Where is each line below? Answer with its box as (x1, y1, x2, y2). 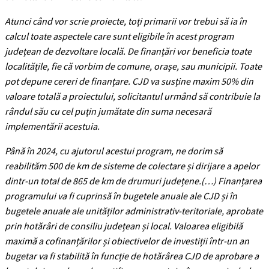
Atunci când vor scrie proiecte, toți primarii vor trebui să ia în (5, 14, 247, 27)
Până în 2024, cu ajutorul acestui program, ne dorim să (5, 144, 223, 157)
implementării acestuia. (5, 119, 100, 132)
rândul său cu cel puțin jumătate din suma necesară (5, 104, 211, 117)
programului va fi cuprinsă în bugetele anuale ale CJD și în (5, 189, 237, 202)
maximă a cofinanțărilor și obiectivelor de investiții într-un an (5, 234, 249, 247)
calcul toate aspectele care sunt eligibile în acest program (5, 29, 234, 42)
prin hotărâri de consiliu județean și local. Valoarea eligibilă (5, 219, 243, 232)
